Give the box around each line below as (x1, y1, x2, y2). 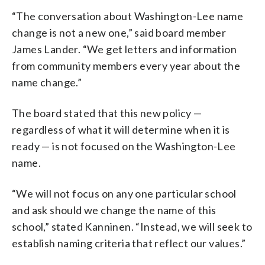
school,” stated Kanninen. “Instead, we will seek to (12, 219, 253, 233)
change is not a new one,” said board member (12, 25, 227, 39)
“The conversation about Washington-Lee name (12, 9, 244, 22)
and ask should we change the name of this (12, 203, 216, 216)
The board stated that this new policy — (12, 106, 202, 119)
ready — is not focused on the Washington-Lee (12, 139, 236, 153)
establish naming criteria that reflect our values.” (12, 236, 246, 250)
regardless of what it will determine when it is (12, 122, 230, 136)
